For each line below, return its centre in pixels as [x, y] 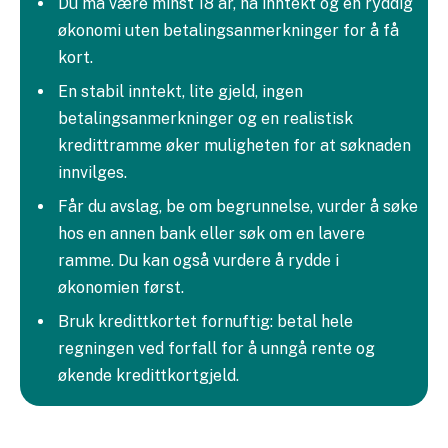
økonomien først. [121, 287]
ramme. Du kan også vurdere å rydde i [198, 260]
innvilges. [92, 172]
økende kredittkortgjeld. [148, 375]
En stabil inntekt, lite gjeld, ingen [180, 91]
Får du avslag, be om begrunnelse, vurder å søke [238, 206]
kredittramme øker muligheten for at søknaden [234, 145]
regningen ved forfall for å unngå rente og [216, 348]
